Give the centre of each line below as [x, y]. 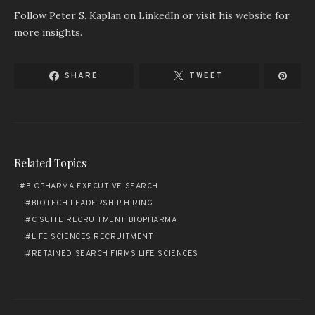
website [254, 15]
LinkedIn [159, 15]
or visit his [207, 15]
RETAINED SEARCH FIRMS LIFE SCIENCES [115, 254]
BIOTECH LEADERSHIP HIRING [92, 203]
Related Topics [50, 163]
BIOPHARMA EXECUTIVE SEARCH [92, 186]
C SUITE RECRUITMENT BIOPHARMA [104, 220]
